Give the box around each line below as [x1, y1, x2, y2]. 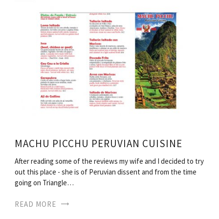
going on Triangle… [15, 177, 74, 187]
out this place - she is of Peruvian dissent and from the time [15, 167, 197, 176]
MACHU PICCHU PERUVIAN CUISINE [15, 136, 182, 150]
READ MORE [15, 199, 56, 209]
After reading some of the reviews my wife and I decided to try [15, 156, 204, 166]
